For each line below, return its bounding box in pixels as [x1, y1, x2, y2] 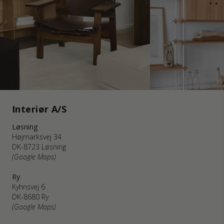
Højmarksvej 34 [12, 132, 61, 141]
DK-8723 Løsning [12, 142, 66, 151]
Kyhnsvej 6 [12, 182, 45, 191]
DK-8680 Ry [12, 192, 48, 201]
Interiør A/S [12, 103, 67, 115]
